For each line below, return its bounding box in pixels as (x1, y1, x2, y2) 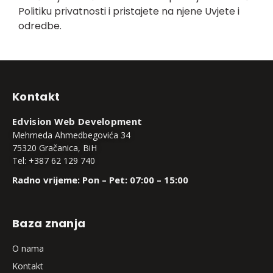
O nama (12, 243, 44, 255)
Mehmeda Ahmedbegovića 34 (12, 129, 130, 141)
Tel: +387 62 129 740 (12, 155, 95, 167)
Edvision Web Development (12, 115, 143, 128)
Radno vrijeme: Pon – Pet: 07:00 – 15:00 (12, 174, 188, 186)
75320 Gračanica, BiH (12, 142, 97, 154)
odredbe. (18, 19, 62, 34)
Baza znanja (12, 216, 86, 232)
